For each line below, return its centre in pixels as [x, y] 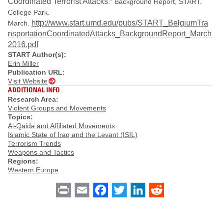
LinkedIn [160, 190]
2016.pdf [23, 44]
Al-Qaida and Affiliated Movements [61, 126]
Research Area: [33, 99]
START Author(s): [37, 54]
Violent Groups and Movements [57, 108]
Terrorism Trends [34, 144]
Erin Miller [23, 63]
